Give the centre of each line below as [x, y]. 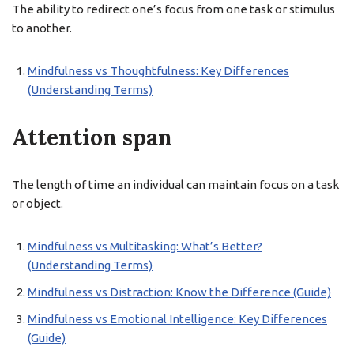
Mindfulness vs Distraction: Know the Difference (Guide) [179, 292]
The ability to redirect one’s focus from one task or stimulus [173, 9]
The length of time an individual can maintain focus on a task [175, 185]
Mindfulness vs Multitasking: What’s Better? [145, 246]
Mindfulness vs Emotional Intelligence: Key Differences [177, 319]
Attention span [92, 137]
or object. [38, 203]
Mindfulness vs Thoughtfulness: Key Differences [158, 71]
